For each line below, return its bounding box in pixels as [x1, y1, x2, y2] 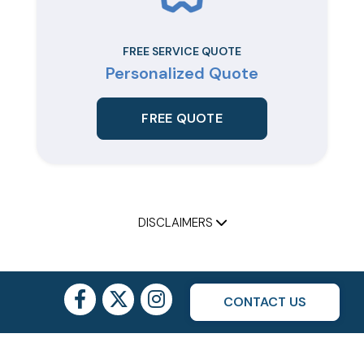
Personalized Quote [106, 63, 258, 84]
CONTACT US [223, 293, 306, 311]
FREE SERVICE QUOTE [123, 44, 241, 59]
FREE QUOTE [141, 110, 223, 128]
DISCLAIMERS [137, 214, 216, 232]
